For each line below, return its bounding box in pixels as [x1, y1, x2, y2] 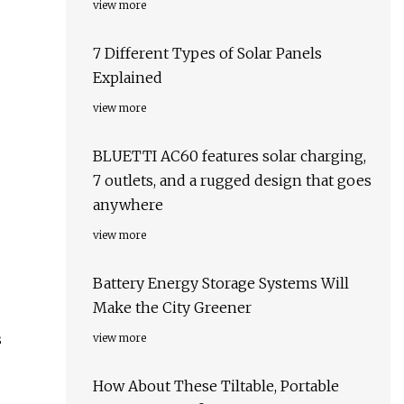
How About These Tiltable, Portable [93, 377, 339, 396]
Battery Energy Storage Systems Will [93, 274, 349, 293]
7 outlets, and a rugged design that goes [93, 171, 372, 190]
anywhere [93, 196, 163, 215]
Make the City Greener [93, 298, 252, 317]
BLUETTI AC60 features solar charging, [93, 147, 366, 166]
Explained [93, 69, 162, 87]
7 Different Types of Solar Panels [93, 44, 322, 63]
